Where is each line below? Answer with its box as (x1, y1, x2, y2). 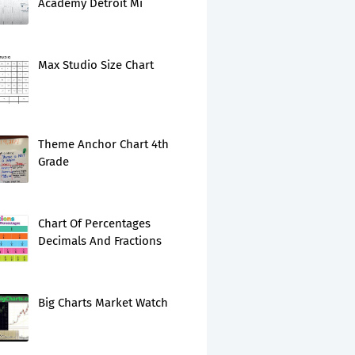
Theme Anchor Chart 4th (38, 137, 169, 151)
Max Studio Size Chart (38, 58, 154, 72)
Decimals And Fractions (38, 234, 162, 248)
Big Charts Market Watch (38, 296, 168, 310)
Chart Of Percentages (38, 216, 151, 231)
